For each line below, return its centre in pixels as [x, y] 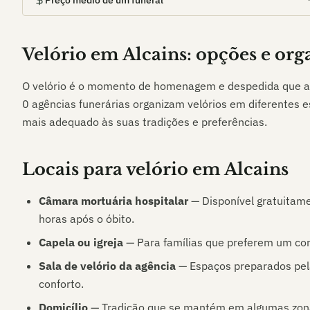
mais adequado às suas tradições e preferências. [145, 122]
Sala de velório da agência [107, 266]
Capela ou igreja [81, 242]
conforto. [61, 284]
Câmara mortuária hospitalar [113, 201]
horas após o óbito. [86, 219]
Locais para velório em [123, 169]
